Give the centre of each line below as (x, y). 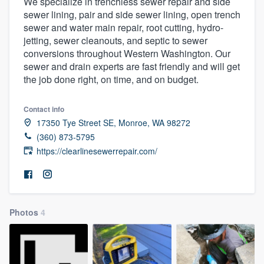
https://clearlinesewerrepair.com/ (97, 151)
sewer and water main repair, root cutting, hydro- (123, 27)
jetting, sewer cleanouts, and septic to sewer (115, 40)
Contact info (44, 109)
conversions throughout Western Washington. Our (127, 53)
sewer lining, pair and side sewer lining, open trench (132, 14)
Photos (25, 212)
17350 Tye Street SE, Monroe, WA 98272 (113, 122)
